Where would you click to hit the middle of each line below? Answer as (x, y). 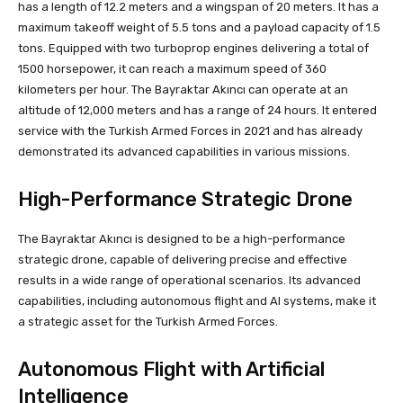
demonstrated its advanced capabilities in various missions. (184, 151)
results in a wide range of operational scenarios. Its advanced (189, 280)
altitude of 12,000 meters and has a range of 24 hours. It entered (197, 110)
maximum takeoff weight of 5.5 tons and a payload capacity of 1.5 (199, 27)
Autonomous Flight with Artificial (171, 369)
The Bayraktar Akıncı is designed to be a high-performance (182, 238)
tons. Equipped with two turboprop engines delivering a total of (193, 48)
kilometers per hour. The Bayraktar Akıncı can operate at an (183, 89)
